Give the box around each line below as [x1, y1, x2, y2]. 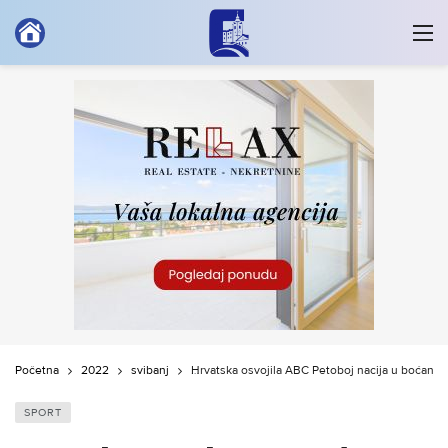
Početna [15, 363, 59, 378]
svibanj [131, 363, 169, 378]
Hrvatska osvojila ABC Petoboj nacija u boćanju [191, 363, 444, 378]
